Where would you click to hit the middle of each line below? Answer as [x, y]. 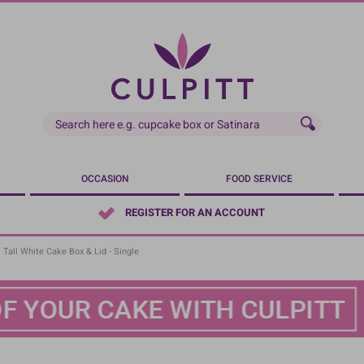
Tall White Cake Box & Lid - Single [71, 251]
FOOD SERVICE [259, 179]
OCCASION [105, 179]
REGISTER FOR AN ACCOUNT [195, 213]
